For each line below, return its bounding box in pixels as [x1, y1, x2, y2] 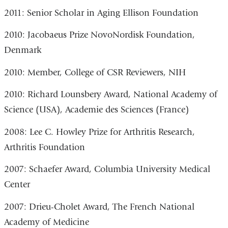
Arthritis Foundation [4, 141, 85, 153]
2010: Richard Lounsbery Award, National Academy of [4, 89, 217, 100]
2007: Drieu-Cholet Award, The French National [4, 201, 194, 212]
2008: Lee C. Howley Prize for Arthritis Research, [4, 126, 195, 137]
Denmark [4, 45, 41, 56]
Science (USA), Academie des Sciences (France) [4, 104, 189, 116]
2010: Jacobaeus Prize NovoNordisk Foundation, [4, 30, 195, 41]
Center [4, 179, 30, 190]
